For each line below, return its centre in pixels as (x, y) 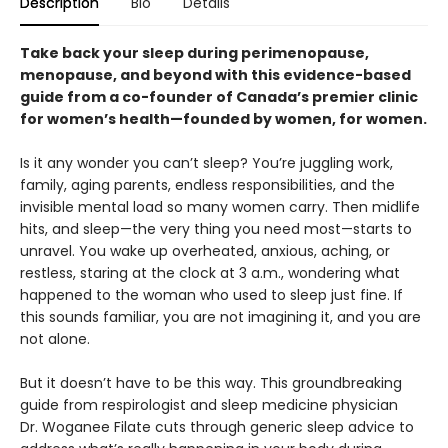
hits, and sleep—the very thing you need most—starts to (216, 228)
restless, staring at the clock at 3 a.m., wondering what (210, 272)
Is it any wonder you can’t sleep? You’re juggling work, (206, 162)
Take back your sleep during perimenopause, (194, 52)
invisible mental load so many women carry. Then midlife (220, 206)
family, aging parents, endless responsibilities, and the (207, 184)
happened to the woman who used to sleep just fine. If (211, 294)
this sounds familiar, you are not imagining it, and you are (220, 316)
